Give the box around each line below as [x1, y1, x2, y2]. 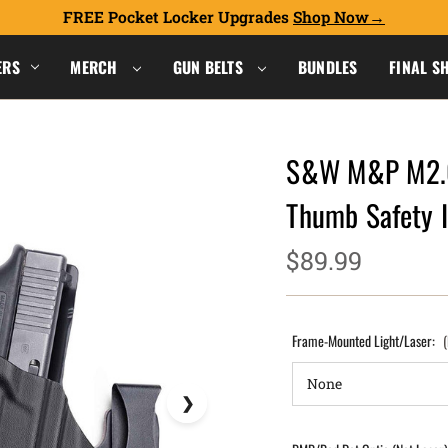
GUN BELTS [172, 54, 248, 79]
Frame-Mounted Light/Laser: [292, 330, 439, 352]
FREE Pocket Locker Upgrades [63, 7, 293, 27]
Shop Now [293, 7, 369, 27]
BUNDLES [297, 54, 358, 79]
